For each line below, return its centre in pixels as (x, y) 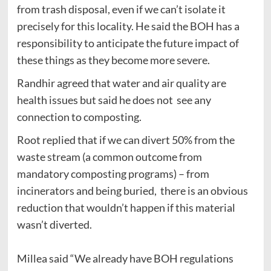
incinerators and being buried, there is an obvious (132, 190)
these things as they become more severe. (113, 60)
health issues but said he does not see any (114, 100)
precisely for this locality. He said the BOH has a (128, 26)
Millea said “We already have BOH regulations (125, 258)
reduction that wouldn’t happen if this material (126, 207)
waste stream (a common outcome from (109, 156)
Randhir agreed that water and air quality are (121, 83)
